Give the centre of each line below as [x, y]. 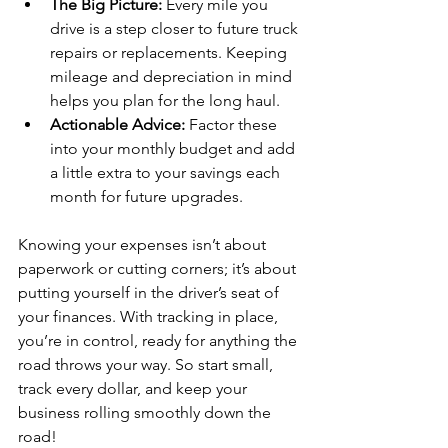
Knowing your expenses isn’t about [144, 244]
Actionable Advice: [117, 124]
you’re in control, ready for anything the [159, 340]
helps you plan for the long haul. [165, 100]
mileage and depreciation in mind [173, 76]
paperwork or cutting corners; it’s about [159, 268]
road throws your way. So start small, [147, 364]
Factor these [233, 124]
